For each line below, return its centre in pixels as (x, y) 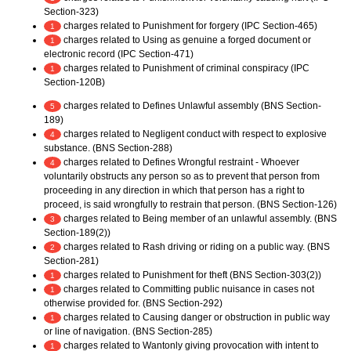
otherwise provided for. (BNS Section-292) (133, 303)
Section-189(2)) (77, 232)
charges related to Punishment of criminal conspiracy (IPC (185, 68)
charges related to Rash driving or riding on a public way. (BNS (195, 246)
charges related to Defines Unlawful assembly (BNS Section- (191, 105)
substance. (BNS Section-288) (108, 148)
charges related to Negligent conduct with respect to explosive (194, 134)
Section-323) (71, 11)
